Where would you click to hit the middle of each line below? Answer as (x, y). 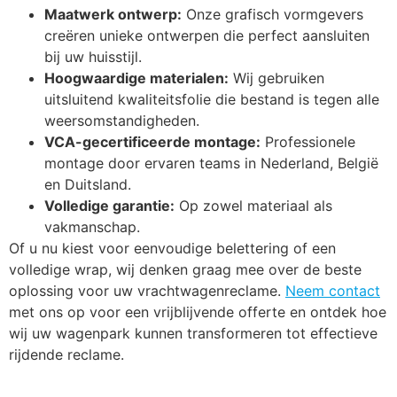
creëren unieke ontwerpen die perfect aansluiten (207, 36)
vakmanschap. (92, 227)
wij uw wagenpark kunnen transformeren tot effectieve (193, 334)
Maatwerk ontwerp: (113, 15)
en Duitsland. (88, 185)
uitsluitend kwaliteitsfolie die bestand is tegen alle (212, 100)
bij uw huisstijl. (93, 57)
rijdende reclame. (66, 355)
